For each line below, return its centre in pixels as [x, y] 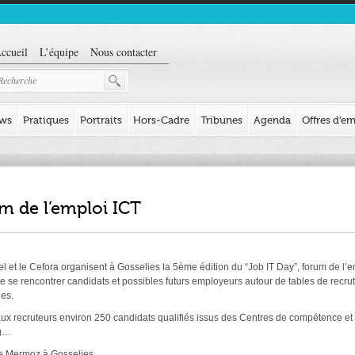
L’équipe [59, 52]
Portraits [101, 120]
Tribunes [221, 120]
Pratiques [46, 120]
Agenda [272, 120]
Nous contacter [124, 52]
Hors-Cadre [161, 120]
